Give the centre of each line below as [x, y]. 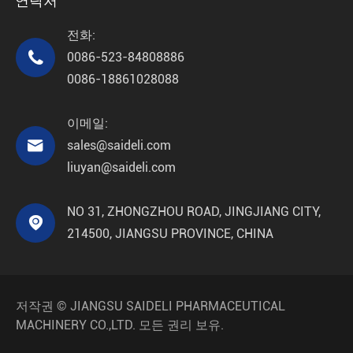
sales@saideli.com [119, 145]
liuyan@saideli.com [121, 167]
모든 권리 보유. [180, 325]
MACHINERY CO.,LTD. [76, 325]
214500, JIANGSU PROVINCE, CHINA [170, 234]
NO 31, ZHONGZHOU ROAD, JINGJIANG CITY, [194, 212]
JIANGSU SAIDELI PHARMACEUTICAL [178, 306]
